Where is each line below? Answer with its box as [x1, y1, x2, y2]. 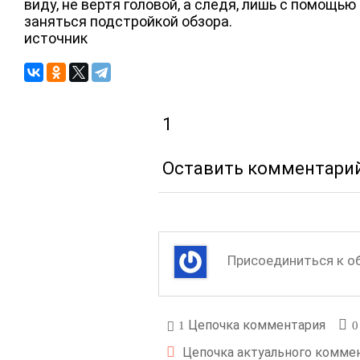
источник [24, 29, 88, 47]
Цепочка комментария [185, 317, 325, 333]
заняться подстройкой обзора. [24, 12, 232, 30]
